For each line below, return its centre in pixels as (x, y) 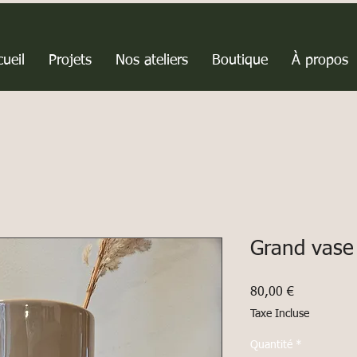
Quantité (271, 345)
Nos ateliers (151, 61)
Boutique (239, 61)
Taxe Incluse (280, 314)
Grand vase (302, 249)
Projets (70, 61)
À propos (320, 61)
